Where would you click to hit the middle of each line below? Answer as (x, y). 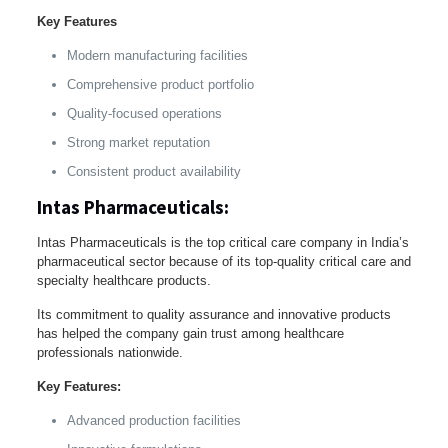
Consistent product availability (153, 171)
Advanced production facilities (153, 420)
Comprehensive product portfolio (160, 84)
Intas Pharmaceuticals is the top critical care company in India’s (222, 242)
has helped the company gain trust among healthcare (190, 333)
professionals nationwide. (109, 352)
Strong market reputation (138, 142)
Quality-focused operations (144, 113)
